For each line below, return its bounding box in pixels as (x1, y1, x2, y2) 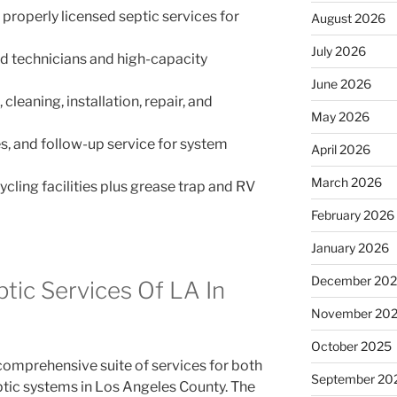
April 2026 (310, 141, 370, 157)
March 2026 (310, 174, 382, 190)
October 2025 (310, 338, 392, 354)
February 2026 (310, 206, 394, 222)
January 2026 (310, 239, 389, 255)
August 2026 (310, 10, 385, 26)
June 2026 (310, 75, 371, 91)
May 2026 (310, 108, 370, 124)
